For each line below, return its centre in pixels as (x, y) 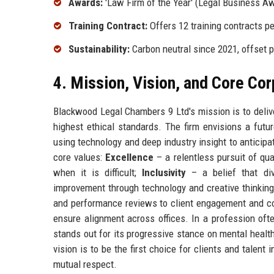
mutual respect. (85, 264)
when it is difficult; (98, 172)
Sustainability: (99, 49)
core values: (80, 157)
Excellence (130, 157)
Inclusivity (164, 172)
